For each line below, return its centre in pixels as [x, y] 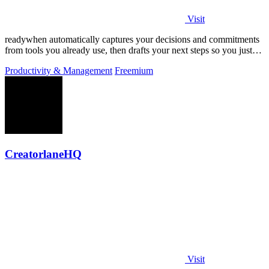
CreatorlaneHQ [43, 154]
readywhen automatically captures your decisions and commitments [132, 40]
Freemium [134, 71]
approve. [21, 61]
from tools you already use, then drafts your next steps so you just [128, 50]
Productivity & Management [59, 71]
